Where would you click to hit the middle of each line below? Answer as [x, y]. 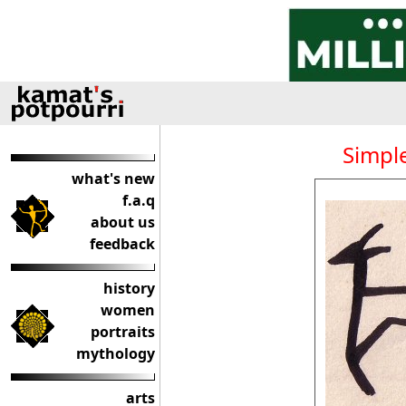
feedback [122, 244]
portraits [123, 332]
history [129, 288]
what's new [113, 179]
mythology [116, 353]
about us [123, 222]
